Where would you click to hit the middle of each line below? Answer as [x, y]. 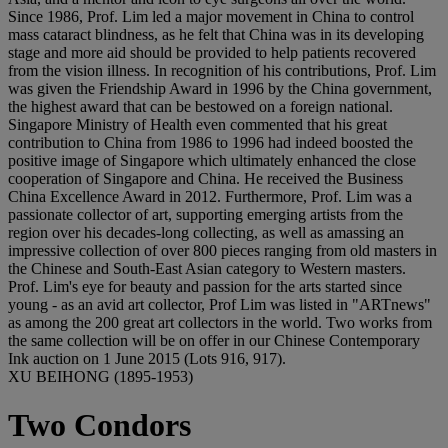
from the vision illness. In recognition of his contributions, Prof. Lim [222, 70]
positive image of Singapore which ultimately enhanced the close [212, 160]
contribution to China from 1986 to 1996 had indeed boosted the [210, 142]
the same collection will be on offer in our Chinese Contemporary [214, 340]
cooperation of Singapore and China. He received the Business [205, 178]
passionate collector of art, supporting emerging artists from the [205, 214]
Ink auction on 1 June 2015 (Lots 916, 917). [147, 358]
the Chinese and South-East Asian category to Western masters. [207, 268]
